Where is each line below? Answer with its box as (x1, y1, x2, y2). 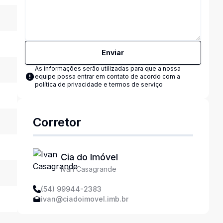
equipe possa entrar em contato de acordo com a (34, 73, 180, 80)
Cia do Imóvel (60, 152, 118, 162)
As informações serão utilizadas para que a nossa (34, 65, 181, 72)
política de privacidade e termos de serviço (34, 81, 163, 88)
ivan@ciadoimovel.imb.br (40, 195, 128, 203)
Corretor (32, 115, 81, 129)
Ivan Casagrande (60, 165, 116, 173)
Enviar (102, 48, 124, 57)
